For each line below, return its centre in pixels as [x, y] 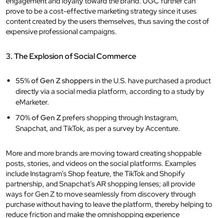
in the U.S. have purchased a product [152, 81]
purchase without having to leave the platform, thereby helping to [109, 204]
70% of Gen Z [38, 118]
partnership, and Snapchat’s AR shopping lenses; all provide [100, 184]
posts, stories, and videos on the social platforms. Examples [101, 163]
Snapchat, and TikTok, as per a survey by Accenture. [98, 128]
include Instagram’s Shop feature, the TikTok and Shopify [95, 173]
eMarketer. [32, 102]
